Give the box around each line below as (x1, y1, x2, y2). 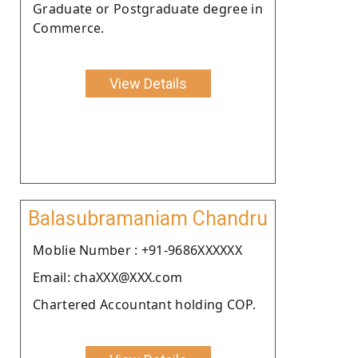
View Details (109, 74, 187, 92)
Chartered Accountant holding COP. (33, 295, 256, 313)
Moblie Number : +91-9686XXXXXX (33, 241, 242, 259)
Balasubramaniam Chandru (28, 206, 268, 230)
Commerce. (33, 18, 105, 37)
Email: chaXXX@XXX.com (33, 268, 183, 286)
